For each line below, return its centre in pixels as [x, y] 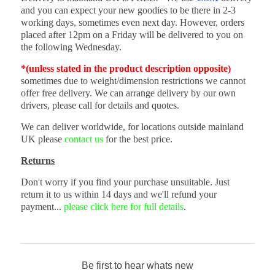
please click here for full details [124, 207]
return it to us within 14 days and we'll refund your [119, 195]
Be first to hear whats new [137, 266]
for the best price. [138, 139]
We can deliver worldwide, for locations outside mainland [133, 127]
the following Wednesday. [72, 47]
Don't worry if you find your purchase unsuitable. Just [126, 182]
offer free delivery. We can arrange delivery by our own [129, 93]
